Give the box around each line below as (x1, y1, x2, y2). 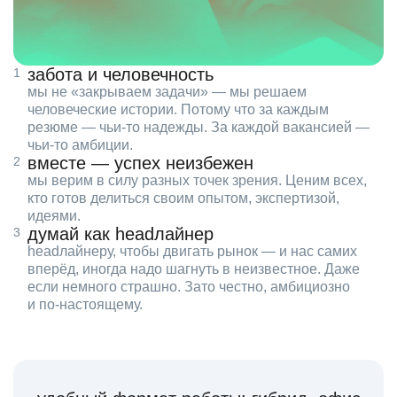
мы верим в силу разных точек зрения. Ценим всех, (27, 173, 367, 189)
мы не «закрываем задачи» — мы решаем (27, 84, 307, 100)
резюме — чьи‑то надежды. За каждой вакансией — (27, 120, 370, 136)
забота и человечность (27, 65, 214, 85)
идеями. (27, 208, 81, 224)
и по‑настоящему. (27, 297, 143, 313)
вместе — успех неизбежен (27, 153, 253, 174)
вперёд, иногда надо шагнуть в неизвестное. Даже (27, 261, 360, 277)
